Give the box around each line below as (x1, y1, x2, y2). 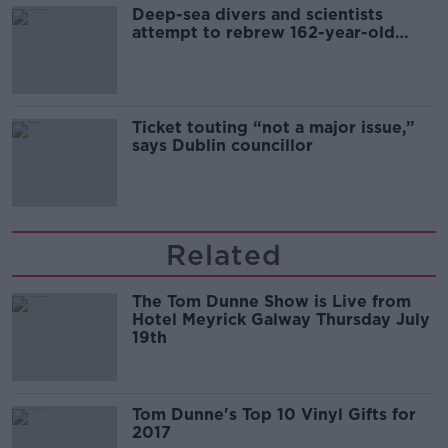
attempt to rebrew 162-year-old (132, 22, 395, 42)
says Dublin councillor (132, 135, 313, 155)
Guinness (132, 40, 206, 60)
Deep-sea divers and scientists (132, 4, 383, 24)
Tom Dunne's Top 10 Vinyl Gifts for (132, 404, 416, 424)
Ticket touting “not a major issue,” (132, 117, 415, 137)
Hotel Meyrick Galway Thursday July (132, 309, 430, 329)
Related (166, 237, 282, 272)
